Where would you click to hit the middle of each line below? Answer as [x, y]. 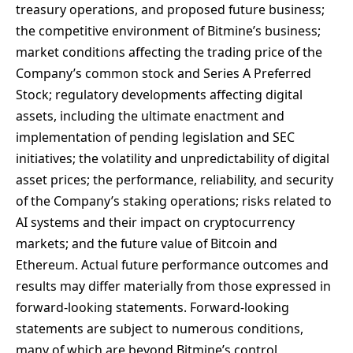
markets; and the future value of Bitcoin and [147, 244]
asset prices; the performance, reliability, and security [175, 180]
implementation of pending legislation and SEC [155, 137]
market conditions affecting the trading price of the [169, 52]
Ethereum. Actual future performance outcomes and [172, 265]
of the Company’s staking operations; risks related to [174, 201]
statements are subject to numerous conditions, [160, 329]
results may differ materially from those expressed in [173, 286]
